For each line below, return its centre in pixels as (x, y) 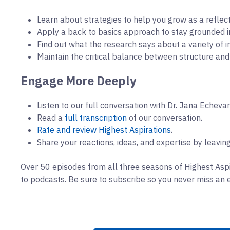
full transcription (96, 118)
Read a (51, 118)
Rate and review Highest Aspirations (104, 130)
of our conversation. (165, 118)
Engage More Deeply (78, 81)
